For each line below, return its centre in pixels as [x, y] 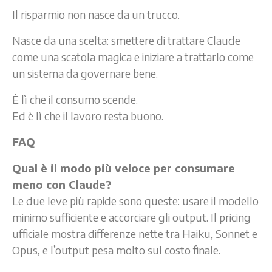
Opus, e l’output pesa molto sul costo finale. [116, 250]
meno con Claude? [62, 184]
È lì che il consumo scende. [75, 99]
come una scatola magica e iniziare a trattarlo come [133, 56]
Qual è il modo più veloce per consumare [124, 168]
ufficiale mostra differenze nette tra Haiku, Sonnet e [135, 233]
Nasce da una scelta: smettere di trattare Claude [126, 40]
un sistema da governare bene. [85, 73]
